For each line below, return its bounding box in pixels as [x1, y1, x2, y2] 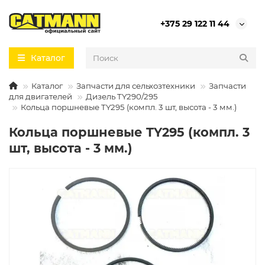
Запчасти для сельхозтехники [76, 81, 195, 91]
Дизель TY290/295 [86, 92, 158, 102]
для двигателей [9, 92, 72, 102]
